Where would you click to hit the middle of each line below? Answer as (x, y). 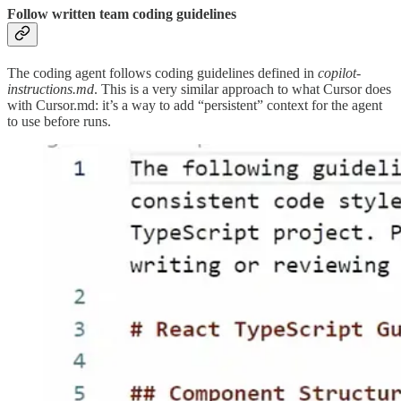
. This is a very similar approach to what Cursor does (243, 90)
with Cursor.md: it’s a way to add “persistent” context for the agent (195, 106)
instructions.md (51, 90)
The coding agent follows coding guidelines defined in (162, 73)
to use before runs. (59, 122)
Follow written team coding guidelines (122, 13)
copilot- (339, 73)
